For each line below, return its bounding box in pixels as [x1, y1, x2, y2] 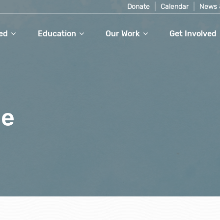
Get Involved [169, 29, 217, 38]
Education [37, 29, 76, 38]
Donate [127, 2, 150, 11]
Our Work [105, 29, 140, 38]
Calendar [161, 2, 189, 11]
